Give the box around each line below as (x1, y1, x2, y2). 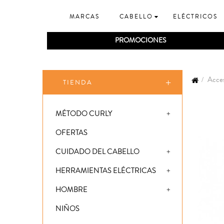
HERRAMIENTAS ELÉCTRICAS (55, 165, 156, 176)
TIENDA (63, 78, 92, 87)
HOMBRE (55, 184, 87, 195)
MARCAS (69, 12, 99, 21)
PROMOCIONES (114, 35, 166, 46)
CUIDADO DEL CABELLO (55, 146, 139, 157)
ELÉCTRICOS (173, 12, 217, 21)
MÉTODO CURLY (55, 108, 112, 119)
